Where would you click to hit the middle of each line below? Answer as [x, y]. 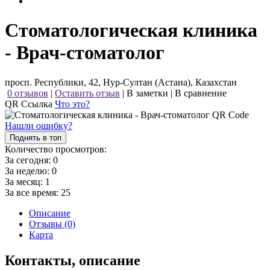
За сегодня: [29, 160]
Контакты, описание [73, 260]
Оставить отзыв [87, 93]
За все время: [33, 192]
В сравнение [201, 93]
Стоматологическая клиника [131, 30]
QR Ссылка [30, 104]
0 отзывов [28, 93]
